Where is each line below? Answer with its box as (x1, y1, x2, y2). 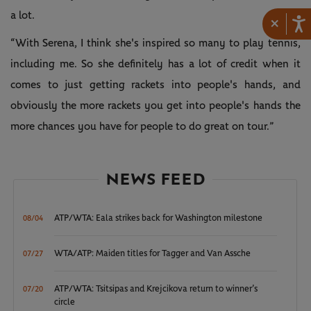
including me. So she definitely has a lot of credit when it (10, 58, 301, 69)
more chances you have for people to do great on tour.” (10, 120, 274, 132)
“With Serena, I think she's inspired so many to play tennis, (10, 37, 301, 49)
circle (54, 297, 76, 307)
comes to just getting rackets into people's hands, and (10, 78, 301, 90)
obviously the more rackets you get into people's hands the (10, 99, 301, 111)
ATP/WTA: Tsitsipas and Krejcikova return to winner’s (54, 284, 258, 294)
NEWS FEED (105, 169, 205, 190)
